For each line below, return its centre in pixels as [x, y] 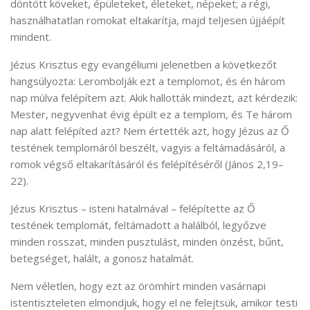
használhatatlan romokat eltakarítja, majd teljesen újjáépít [148, 20]
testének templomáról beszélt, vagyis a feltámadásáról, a [148, 147]
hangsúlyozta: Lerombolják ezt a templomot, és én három [148, 81]
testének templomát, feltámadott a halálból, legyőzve [138, 225]
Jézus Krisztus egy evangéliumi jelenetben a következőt [144, 64]
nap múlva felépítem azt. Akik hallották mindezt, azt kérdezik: [154, 97]
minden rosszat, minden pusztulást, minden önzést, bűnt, [147, 241]
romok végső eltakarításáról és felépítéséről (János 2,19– [147, 164]
